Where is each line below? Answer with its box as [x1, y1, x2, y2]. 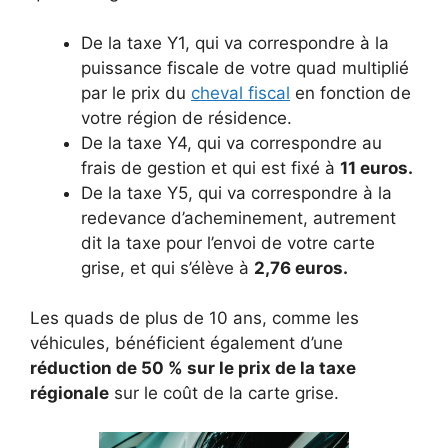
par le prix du [81, 82, 191, 103]
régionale [30, 383, 109, 403]
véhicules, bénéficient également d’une [30, 333, 343, 353]
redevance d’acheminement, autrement [81, 207, 396, 228]
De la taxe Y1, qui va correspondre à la [81, 32, 389, 53]
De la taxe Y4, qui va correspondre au [81, 132, 382, 153]
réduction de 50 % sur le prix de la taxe [30, 358, 356, 378]
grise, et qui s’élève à [81, 257, 254, 278]
